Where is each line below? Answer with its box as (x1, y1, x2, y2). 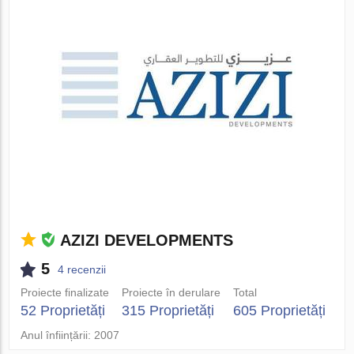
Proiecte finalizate (21, 286, 110, 299)
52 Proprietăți (21, 303, 106, 318)
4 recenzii (58, 262, 107, 276)
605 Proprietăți (232, 303, 326, 318)
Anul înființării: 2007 (21, 329, 120, 341)
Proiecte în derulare (122, 286, 220, 299)
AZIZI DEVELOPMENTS (60, 232, 234, 249)
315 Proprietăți (122, 303, 214, 318)
